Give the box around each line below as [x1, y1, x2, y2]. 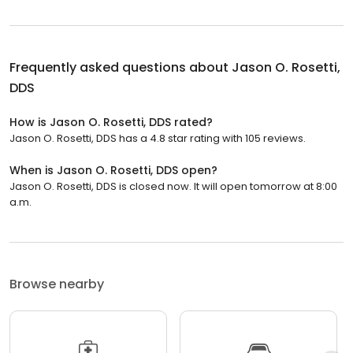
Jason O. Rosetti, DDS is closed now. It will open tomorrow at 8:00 [9, 178, 337, 194]
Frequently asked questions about [9, 58, 232, 76]
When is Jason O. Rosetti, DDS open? [9, 162, 217, 178]
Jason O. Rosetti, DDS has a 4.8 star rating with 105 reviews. [9, 130, 306, 146]
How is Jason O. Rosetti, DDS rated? [9, 113, 213, 130]
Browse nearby [9, 274, 104, 293]
